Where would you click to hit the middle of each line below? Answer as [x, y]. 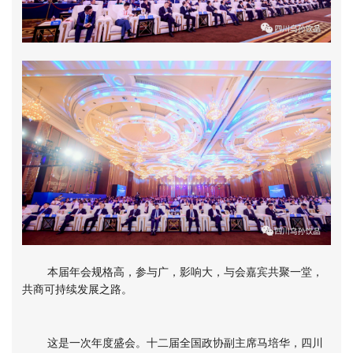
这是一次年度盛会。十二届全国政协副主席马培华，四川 [173, 342]
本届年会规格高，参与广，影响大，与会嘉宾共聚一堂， [173, 271]
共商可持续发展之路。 [77, 288]
